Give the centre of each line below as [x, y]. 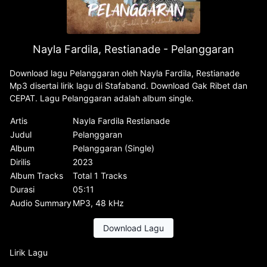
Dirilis [20, 162]
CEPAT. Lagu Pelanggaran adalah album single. [102, 98]
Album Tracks [37, 176]
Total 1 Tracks [100, 176]
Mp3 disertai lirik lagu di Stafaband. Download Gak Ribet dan [128, 86]
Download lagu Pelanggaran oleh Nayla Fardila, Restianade [125, 73]
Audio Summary [41, 203]
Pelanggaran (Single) [114, 148]
